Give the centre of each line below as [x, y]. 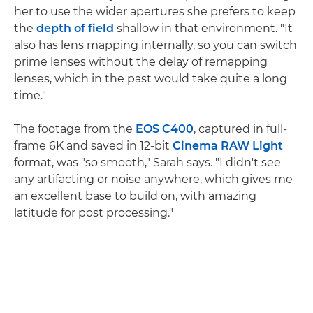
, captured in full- [240, 129]
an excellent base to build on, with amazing [135, 196]
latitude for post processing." [94, 213]
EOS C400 [165, 129]
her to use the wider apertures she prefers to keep [155, 12]
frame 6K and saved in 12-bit [93, 146]
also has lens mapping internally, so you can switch [155, 45]
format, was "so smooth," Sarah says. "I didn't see [147, 163]
